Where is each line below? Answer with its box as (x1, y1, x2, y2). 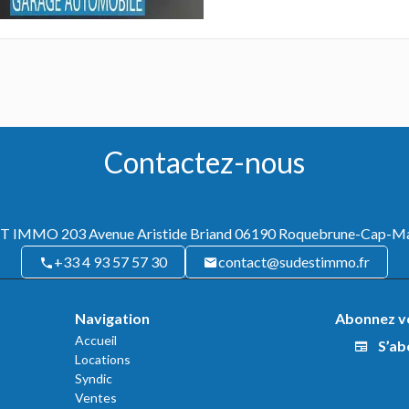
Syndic (74, 371, 112, 387)
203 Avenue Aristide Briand (58, 225, 235, 243)
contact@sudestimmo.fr (218, 253, 370, 271)
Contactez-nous (104, 144, 305, 181)
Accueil (74, 332, 117, 349)
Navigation (74, 309, 150, 328)
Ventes (74, 390, 117, 406)
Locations (74, 351, 131, 368)
